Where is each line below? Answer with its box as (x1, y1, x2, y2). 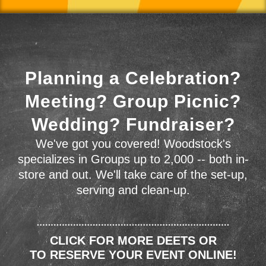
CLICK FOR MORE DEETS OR (49, 234, 217, 247)
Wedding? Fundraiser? (31, 115, 235, 134)
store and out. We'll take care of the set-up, (18, 168, 248, 181)
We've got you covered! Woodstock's (35, 137, 231, 150)
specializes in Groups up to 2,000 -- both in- (17, 153, 249, 166)
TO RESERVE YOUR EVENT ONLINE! (29, 248, 237, 261)
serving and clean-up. (76, 183, 190, 197)
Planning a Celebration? (25, 68, 241, 88)
